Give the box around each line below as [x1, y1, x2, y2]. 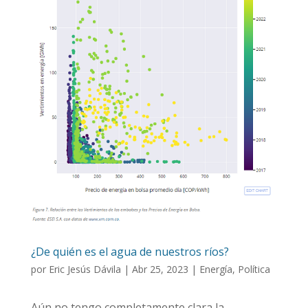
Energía [199, 262, 232, 276]
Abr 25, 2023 [131, 262, 188, 276]
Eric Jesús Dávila [48, 262, 121, 276]
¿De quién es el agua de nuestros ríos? [30, 243, 229, 259]
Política [237, 262, 270, 276]
